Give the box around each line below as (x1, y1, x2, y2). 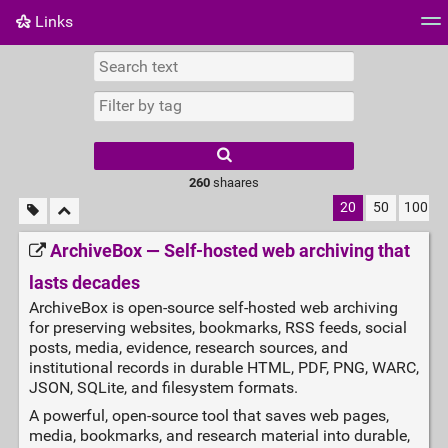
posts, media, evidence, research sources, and (28, 338, 348, 358)
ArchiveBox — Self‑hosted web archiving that (49, 240, 410, 263)
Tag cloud (16, 55, 86, 75)
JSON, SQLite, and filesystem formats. (28, 378, 298, 398)
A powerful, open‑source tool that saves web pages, (28, 406, 389, 426)
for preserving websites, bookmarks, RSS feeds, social (28, 318, 407, 338)
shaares (209, 174, 259, 190)
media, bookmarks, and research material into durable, (28, 426, 410, 446)
